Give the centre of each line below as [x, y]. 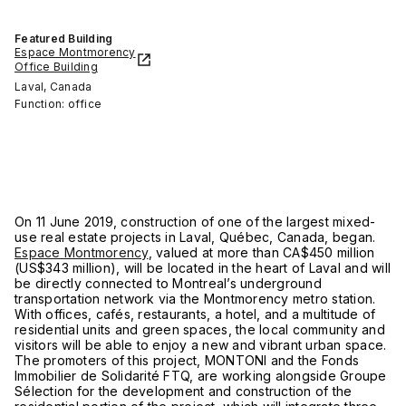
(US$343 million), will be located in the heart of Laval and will [203, 268]
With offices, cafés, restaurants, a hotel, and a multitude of [195, 314]
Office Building [56, 67]
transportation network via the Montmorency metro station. [195, 299]
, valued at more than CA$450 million [261, 252]
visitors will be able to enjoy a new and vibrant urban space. [201, 345]
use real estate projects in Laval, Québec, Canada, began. [195, 237]
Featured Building [64, 39]
